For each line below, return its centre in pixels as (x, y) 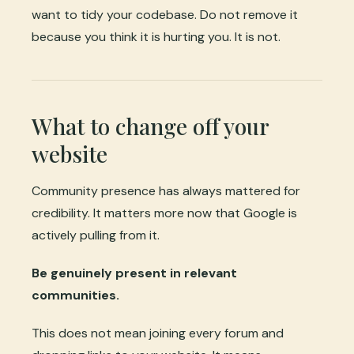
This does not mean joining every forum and (158, 333)
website (70, 153)
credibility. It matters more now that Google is (164, 213)
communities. (75, 295)
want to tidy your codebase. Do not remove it (165, 14)
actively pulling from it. (96, 235)
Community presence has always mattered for (166, 190)
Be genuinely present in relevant (134, 273)
